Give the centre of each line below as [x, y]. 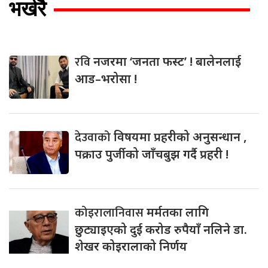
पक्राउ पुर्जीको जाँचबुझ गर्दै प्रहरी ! [152, 154]
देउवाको [94, 137]
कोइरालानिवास [111, 213]
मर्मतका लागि [178, 212]
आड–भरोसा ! [106, 78]
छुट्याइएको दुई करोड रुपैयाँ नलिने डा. [161, 229]
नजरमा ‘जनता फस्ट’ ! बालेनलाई [167, 61]
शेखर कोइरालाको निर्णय [131, 246]
